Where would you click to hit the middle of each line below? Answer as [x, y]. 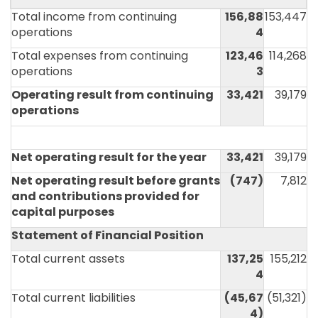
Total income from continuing [94, 17]
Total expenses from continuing [100, 56]
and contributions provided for [105, 196]
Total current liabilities [73, 298]
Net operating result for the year [109, 157]
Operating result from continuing [113, 95]
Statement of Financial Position [108, 235]
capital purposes [63, 212]
